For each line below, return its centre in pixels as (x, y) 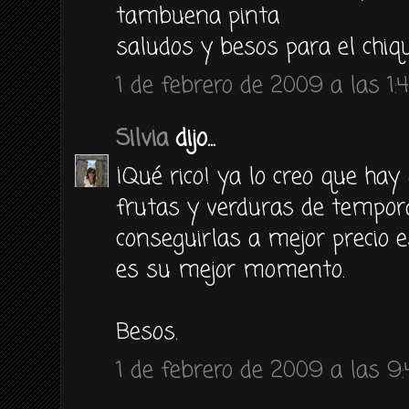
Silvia (142, 139)
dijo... (192, 139)
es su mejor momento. (231, 270)
